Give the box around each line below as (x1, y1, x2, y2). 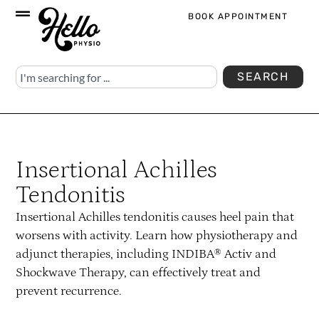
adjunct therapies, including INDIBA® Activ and (16, 247, 277, 262)
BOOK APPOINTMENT (188, 11, 288, 21)
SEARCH (237, 70, 289, 84)
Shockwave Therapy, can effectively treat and (16, 266, 261, 281)
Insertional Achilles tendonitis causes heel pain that (16, 210, 295, 225)
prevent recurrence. (16, 284, 122, 299)
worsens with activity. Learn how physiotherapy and (16, 229, 298, 244)
